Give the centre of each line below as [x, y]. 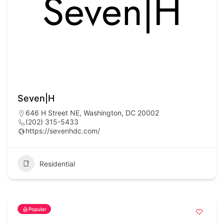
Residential [57, 163]
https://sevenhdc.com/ [63, 131]
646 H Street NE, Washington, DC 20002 [92, 113]
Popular [37, 209]
